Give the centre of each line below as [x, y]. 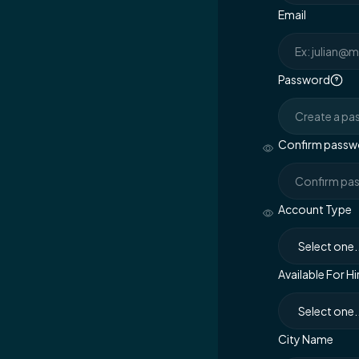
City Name [306, 339]
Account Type [315, 209]
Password [304, 79]
